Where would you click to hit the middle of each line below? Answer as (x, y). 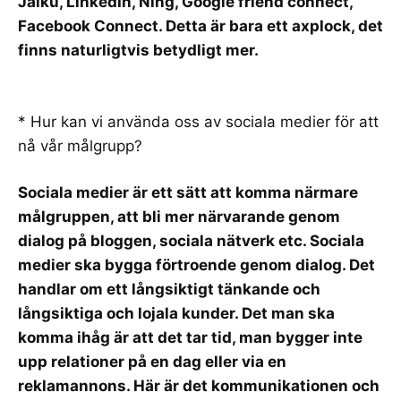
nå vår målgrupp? (80, 145)
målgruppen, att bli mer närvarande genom (179, 217)
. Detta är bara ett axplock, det (271, 26)
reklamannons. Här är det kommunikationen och (199, 386)
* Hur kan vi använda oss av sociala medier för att (198, 121)
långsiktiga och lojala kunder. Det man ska (176, 313)
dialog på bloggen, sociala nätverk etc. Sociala (191, 241)
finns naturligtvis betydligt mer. (138, 50)
